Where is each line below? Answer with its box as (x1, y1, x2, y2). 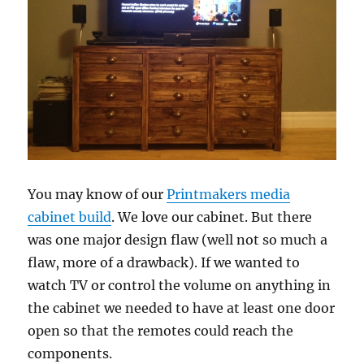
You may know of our (28, 186, 167, 203)
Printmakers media (167, 186, 291, 203)
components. (28, 345, 113, 362)
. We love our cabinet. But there (111, 209, 313, 226)
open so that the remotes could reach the (28, 323, 294, 340)
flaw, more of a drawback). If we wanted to (28, 254, 301, 271)
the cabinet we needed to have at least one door (28, 300, 336, 317)
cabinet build (28, 209, 112, 226)
